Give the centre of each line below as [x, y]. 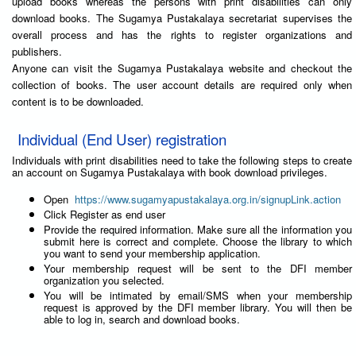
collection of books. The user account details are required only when [182, 84]
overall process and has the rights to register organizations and [182, 34]
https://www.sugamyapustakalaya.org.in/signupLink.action [208, 199]
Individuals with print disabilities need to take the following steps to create [182, 160]
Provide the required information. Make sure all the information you [198, 229]
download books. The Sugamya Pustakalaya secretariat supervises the [182, 17]
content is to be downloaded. [78, 101]
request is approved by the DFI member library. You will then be [198, 307]
